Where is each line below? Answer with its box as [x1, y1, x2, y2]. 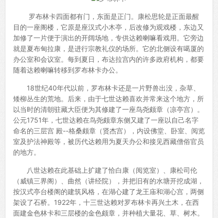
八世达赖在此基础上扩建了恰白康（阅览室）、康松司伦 [13, 166, 197, 175]
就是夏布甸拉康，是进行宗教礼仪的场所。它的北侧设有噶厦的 [13, 44, 204, 53]
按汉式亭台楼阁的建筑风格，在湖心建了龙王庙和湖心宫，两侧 [13, 187, 204, 196]
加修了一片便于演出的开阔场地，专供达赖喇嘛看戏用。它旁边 [13, 34, 204, 42]
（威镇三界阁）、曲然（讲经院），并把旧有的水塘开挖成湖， [13, 177, 204, 185]
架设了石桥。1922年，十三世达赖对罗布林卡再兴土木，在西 [13, 198, 199, 207]
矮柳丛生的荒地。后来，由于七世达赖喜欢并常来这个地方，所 [13, 94, 204, 103]
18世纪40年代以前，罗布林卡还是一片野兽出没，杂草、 [13, 84, 200, 92]
